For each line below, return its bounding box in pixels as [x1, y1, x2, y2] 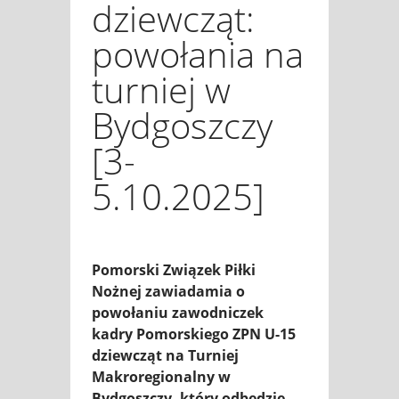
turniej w [92, 64, 231, 114]
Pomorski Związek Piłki [92, 259, 256, 280]
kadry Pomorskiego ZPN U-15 [92, 323, 296, 344]
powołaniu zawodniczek [92, 302, 264, 322]
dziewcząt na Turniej [92, 345, 239, 365]
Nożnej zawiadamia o [92, 281, 245, 301]
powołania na [92, 28, 304, 78]
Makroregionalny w [92, 366, 231, 387]
